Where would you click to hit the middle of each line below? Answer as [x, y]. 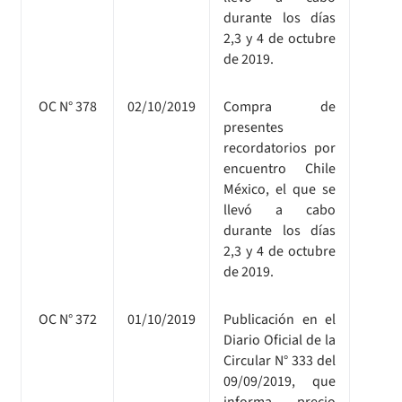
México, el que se [280, 189]
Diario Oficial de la [280, 340]
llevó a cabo [280, 210]
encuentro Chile [280, 168]
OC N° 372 [67, 319]
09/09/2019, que [280, 381]
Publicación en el [280, 319]
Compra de [280, 106]
